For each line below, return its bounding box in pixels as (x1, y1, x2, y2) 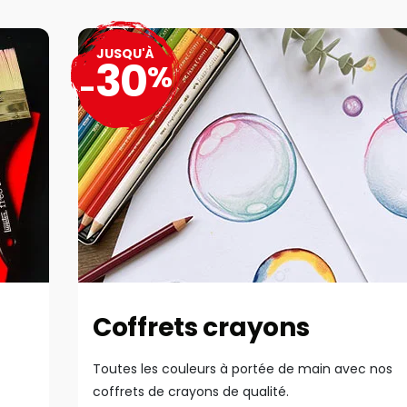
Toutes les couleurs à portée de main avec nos (93, 360, 392, 378)
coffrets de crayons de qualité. (93, 382, 289, 401)
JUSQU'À (96, 45, 154, 63)
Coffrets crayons (93, 310, 310, 345)
